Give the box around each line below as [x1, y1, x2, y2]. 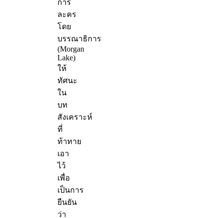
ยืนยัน [57, 198, 77, 207]
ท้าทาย [57, 137, 81, 146]
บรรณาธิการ [57, 35, 101, 43]
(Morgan [57, 45, 84, 54]
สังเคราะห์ [57, 113, 92, 122]
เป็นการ [57, 186, 84, 195]
